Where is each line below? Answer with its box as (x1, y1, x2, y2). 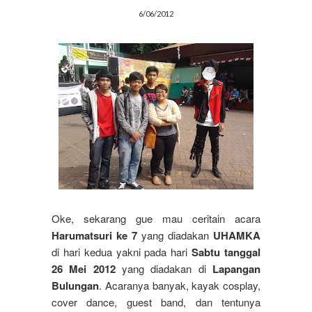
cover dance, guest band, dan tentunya (52, 295, 260, 310)
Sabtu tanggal (192, 244, 261, 260)
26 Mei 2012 (52, 261, 116, 277)
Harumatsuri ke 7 (52, 228, 137, 244)
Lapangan (212, 261, 261, 277)
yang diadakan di (115, 261, 213, 276)
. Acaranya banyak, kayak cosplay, (99, 278, 260, 293)
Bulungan (52, 278, 99, 294)
